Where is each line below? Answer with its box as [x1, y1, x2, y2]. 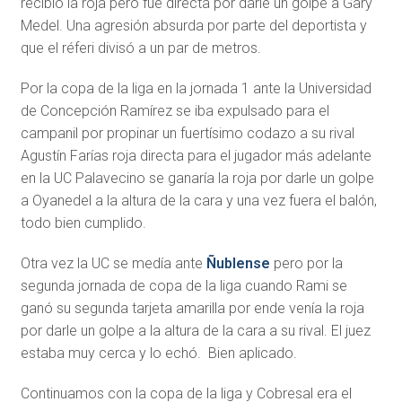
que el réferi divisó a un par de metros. [20, 39, 261, 57]
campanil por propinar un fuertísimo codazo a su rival [20, 125, 354, 143]
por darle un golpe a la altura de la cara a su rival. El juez [20, 322, 371, 340]
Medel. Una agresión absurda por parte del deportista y [20, 17, 367, 35]
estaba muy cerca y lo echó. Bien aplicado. [20, 345, 297, 363]
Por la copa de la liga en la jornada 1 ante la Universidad [20, 80, 371, 98]
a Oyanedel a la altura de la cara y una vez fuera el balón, [20, 192, 377, 210]
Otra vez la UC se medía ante [20, 255, 206, 273]
